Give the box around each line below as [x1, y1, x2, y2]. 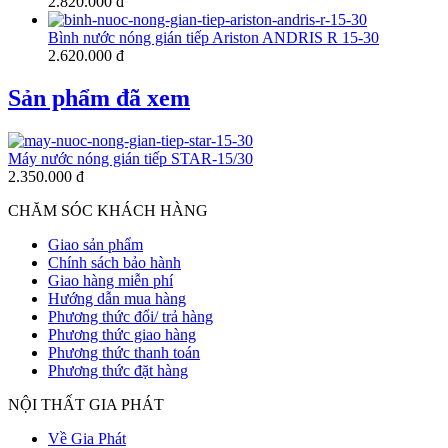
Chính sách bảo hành [48, 253, 181, 271]
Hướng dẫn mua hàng [48, 289, 186, 307]
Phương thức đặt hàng [48, 361, 188, 379]
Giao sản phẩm [48, 235, 143, 253]
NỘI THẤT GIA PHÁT [8, 395, 164, 413]
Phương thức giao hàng [48, 325, 196, 343]
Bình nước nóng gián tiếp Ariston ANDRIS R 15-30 [48, 28, 379, 46]
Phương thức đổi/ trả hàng [48, 307, 213, 325]
